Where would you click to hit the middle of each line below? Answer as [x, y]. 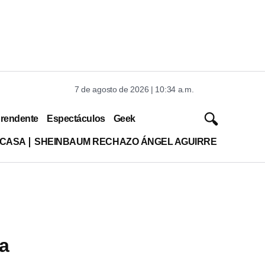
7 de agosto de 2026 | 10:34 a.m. [134, 89]
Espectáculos [76, 118]
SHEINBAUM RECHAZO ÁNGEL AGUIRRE [125, 141]
